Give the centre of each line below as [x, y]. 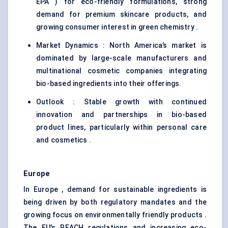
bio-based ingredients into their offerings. [109, 84]
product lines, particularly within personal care [121, 127]
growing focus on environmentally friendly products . [115, 215]
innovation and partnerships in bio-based [121, 115]
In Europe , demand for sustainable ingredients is [115, 190]
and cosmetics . [64, 140]
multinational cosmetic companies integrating [121, 71]
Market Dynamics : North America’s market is [121, 46]
